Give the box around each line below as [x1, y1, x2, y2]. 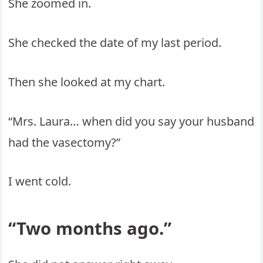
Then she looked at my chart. [8, 73, 166, 90]
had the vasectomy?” [8, 134, 121, 150]
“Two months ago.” [8, 217, 172, 241]
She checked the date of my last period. [8, 35, 222, 51]
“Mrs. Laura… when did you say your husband [8, 113, 255, 129]
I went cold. [8, 173, 72, 190]
